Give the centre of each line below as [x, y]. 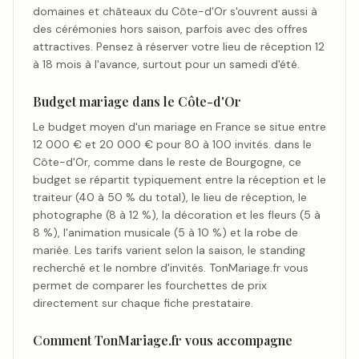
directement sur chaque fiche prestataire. [143, 303]
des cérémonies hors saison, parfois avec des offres [170, 29]
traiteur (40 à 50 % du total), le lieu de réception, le [170, 197]
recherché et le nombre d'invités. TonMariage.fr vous [171, 268]
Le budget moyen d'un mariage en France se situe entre [179, 127]
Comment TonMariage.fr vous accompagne [163, 340]
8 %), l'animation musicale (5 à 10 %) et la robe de [165, 232]
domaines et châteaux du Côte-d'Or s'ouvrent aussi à [175, 11]
